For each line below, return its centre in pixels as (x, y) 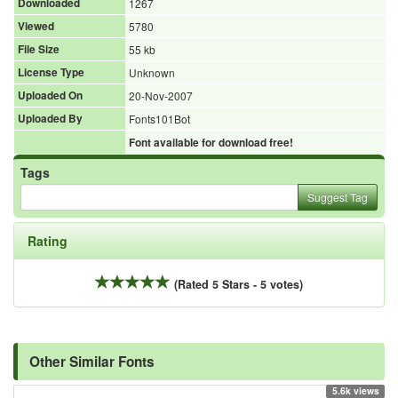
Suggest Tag (338, 196)
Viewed (36, 26)
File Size (39, 49)
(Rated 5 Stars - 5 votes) (239, 284)
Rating (48, 240)
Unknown (152, 72)
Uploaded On (50, 95)
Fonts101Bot (159, 118)
